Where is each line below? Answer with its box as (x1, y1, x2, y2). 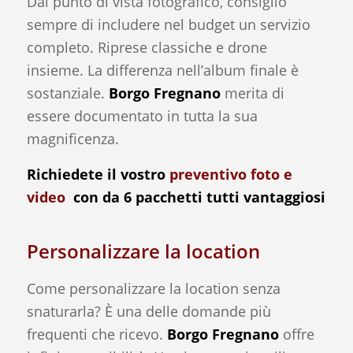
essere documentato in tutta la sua (26, 106, 258, 126)
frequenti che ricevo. (26, 324, 167, 344)
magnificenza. (26, 129, 119, 149)
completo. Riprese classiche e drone (26, 38, 267, 58)
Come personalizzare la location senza (26, 278, 281, 298)
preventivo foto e (169, 164, 292, 184)
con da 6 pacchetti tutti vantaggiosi (65, 187, 325, 206)
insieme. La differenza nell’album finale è (26, 61, 299, 80)
